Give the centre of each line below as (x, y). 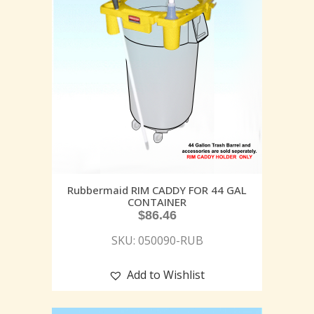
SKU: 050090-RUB (157, 240)
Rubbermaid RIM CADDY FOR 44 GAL (157, 190)
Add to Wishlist (166, 274)
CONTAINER (157, 202)
